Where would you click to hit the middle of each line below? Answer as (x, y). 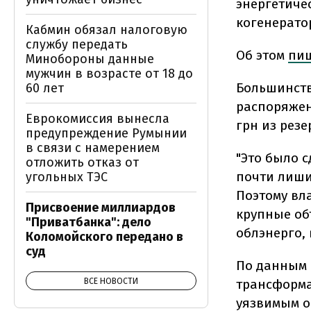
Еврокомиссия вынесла (98, 119)
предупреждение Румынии (106, 133)
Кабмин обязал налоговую (107, 30)
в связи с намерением (93, 148)
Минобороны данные (90, 59)
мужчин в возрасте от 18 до (109, 74)
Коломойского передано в (104, 237)
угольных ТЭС (67, 177)
